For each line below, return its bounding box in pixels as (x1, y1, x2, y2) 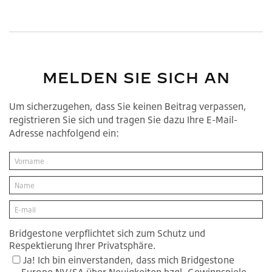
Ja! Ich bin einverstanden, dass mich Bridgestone (23, 254, 234, 267)
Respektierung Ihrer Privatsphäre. (9, 239, 156, 252)
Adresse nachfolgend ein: (9, 127, 119, 140)
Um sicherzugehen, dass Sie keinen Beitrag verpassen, (9, 100, 246, 113)
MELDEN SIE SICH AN (42, 69, 230, 87)
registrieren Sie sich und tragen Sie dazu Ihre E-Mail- (9, 114, 237, 126)
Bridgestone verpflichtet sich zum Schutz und (9, 227, 205, 240)
